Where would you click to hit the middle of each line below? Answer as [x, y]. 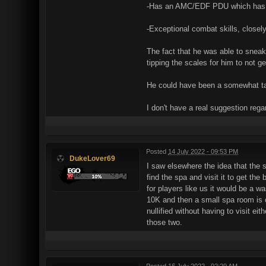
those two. [164, 222]
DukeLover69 [92, 158]
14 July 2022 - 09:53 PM [203, 151]
